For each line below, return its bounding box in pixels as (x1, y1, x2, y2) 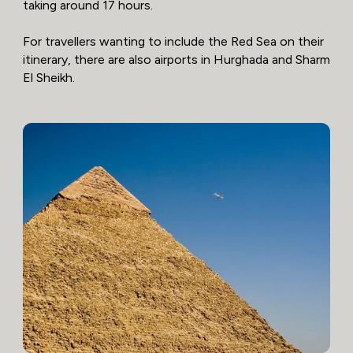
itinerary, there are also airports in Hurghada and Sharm (22, 51, 330, 67)
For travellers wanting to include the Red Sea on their (22, 33, 324, 49)
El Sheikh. (22, 69, 75, 85)
